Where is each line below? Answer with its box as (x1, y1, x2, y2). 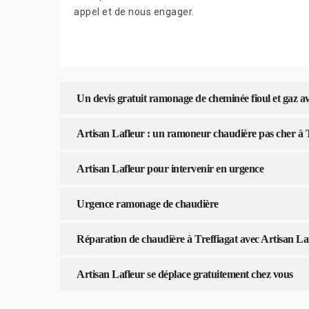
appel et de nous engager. (74, 6, 195, 17)
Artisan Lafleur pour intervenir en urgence (77, 162, 263, 175)
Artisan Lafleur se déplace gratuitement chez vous (77, 268, 293, 280)
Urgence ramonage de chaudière (77, 197, 219, 210)
